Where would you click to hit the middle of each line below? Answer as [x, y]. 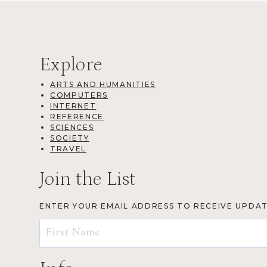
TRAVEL [69, 148]
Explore [71, 65]
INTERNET [73, 105]
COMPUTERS [79, 95]
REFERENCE [77, 116]
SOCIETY [70, 138]
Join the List [88, 179]
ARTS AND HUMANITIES [103, 84]
